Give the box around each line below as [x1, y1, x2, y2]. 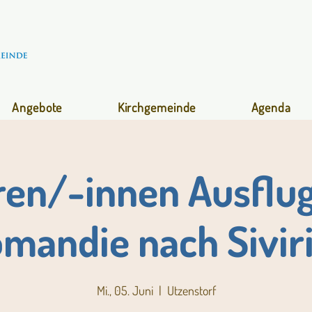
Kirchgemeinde [117, 100, 196, 115]
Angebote [12, 100, 63, 115]
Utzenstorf [166, 283, 216, 298]
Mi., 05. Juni [96, 283, 153, 298]
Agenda [251, 100, 291, 115]
